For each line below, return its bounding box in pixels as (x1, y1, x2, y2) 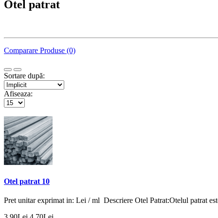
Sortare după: (4, 71, 45, 80)
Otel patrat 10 (4, 177, 50, 186)
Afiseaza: (4, 89, 33, 98)
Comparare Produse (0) (4, 46, 75, 54)
